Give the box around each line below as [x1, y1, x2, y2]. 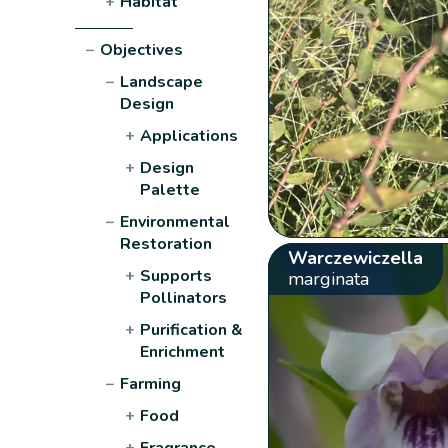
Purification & [140, 318, 244, 341]
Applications [140, 124, 239, 147]
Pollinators [140, 286, 228, 309]
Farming [120, 372, 182, 395]
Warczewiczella [287, 245, 423, 270]
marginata [287, 266, 369, 291]
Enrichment [140, 340, 226, 363]
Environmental [120, 210, 231, 233]
